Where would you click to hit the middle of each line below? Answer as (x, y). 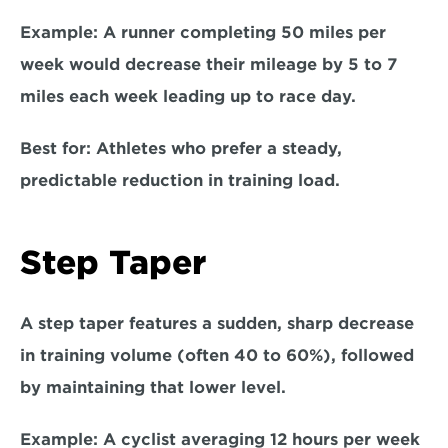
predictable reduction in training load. (185, 180)
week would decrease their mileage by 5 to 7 (208, 64)
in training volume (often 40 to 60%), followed (217, 355)
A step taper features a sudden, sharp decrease (217, 323)
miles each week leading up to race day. (193, 96)
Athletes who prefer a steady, (219, 148)
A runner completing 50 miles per (242, 32)
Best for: (58, 148)
